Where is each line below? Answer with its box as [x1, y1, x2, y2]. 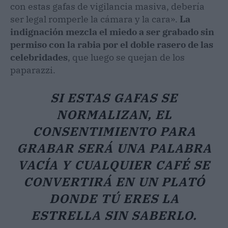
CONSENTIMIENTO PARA [32, 123, 196, 139]
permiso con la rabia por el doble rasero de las [10, 38, 213, 50]
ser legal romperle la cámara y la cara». [10, 13, 180, 25]
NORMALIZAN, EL [56, 106, 172, 123]
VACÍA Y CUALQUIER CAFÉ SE [18, 156, 210, 173]
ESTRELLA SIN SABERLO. [31, 207, 197, 223]
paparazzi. [10, 64, 55, 76]
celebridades [10, 51, 68, 63]
